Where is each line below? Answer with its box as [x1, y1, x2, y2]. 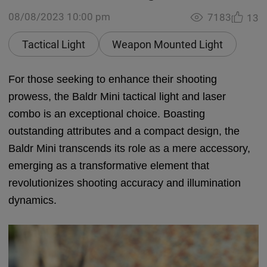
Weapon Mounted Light [112, 38, 223, 51]
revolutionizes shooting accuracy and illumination [8, 177, 241, 190]
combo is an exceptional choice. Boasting [8, 108, 206, 120]
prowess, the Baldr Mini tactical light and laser [8, 91, 226, 103]
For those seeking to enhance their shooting [8, 73, 218, 86]
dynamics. [8, 194, 57, 207]
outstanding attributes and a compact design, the [8, 125, 240, 138]
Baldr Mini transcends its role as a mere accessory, [8, 142, 251, 155]
